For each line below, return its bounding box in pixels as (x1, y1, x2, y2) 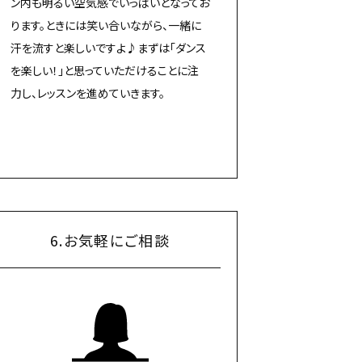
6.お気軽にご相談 (49, 229, 170, 250)
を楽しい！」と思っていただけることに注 (11, 61, 200, 78)
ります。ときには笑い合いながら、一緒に (11, 16, 202, 33)
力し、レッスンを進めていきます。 (11, 84, 166, 101)
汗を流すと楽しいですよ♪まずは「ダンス (11, 39, 207, 56)
